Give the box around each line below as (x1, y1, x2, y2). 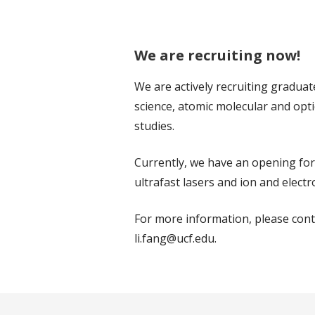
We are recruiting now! (134, 46, 301, 65)
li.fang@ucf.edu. (134, 231, 217, 247)
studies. (134, 118, 175, 134)
